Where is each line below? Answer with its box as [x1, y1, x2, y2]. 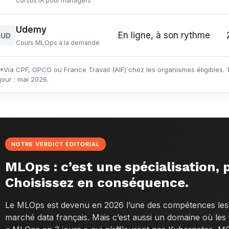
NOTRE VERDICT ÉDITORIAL [11, 141, 100, 148]
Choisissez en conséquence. [5, 175, 189, 190]
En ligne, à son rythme [118, 30, 211, 40]
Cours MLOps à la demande [16, 39, 100, 47]
